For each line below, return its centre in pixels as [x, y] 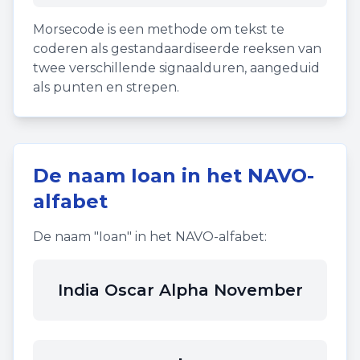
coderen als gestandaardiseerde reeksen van [177, 49]
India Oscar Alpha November [180, 290]
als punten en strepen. [106, 87]
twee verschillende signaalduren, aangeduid [176, 68]
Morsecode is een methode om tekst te [159, 29]
